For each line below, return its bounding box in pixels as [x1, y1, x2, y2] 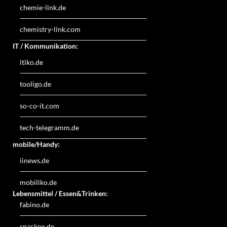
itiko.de [20, 57, 43, 66]
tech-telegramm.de [20, 123, 79, 132]
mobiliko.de [20, 177, 57, 186]
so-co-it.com [20, 101, 59, 110]
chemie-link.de [20, 3, 66, 12]
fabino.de [20, 200, 49, 209]
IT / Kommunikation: [13, 41, 78, 50]
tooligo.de [20, 79, 51, 88]
